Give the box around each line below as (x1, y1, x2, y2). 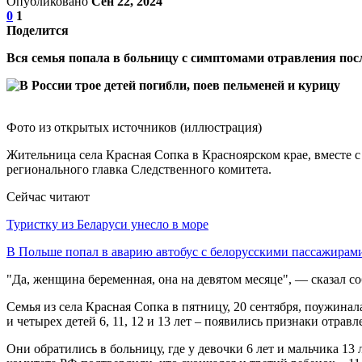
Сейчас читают (6, 189, 90, 204)
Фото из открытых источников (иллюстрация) (6, 120, 262, 134)
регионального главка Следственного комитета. (6, 162, 271, 176)
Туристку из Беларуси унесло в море (6, 217, 208, 231)
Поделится (6, 23, 69, 37)
